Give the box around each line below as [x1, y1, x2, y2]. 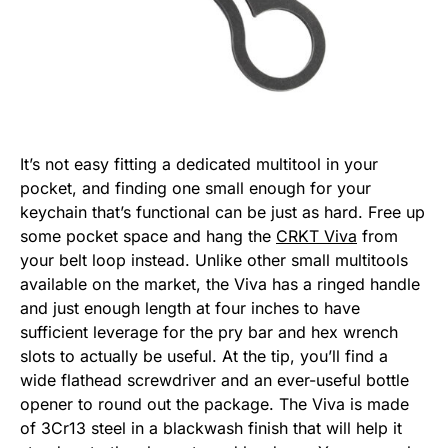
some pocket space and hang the [20, 226, 276, 247]
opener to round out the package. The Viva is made [20, 394, 409, 415]
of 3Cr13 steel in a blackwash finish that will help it [20, 418, 402, 439]
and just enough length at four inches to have [20, 298, 360, 319]
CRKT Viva [276, 226, 357, 247]
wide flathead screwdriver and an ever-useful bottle [20, 370, 409, 391]
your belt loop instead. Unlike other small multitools [20, 250, 408, 271]
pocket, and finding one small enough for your [20, 178, 371, 199]
